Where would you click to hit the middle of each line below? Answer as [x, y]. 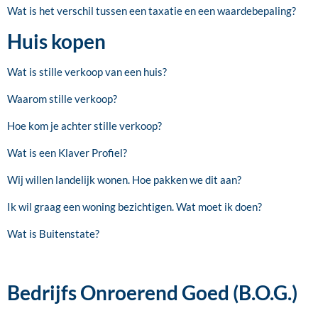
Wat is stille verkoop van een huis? [87, 71]
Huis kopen [56, 41]
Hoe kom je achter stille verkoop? [84, 125]
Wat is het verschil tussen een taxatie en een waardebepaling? [152, 10]
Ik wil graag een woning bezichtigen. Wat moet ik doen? [135, 206]
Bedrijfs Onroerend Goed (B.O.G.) [152, 292]
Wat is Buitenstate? [53, 233]
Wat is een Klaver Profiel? [67, 152]
